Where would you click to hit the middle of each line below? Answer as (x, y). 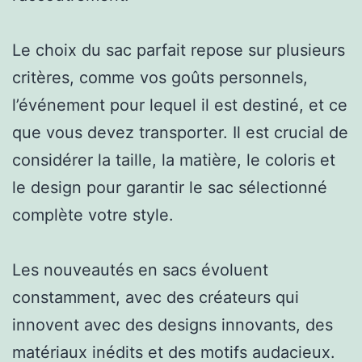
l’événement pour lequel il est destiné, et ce (180, 105)
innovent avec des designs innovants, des (173, 324)
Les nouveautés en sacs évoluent (140, 269)
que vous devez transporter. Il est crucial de (180, 132)
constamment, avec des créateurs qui (156, 297)
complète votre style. (93, 215)
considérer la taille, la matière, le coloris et (174, 160)
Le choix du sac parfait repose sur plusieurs (179, 50)
